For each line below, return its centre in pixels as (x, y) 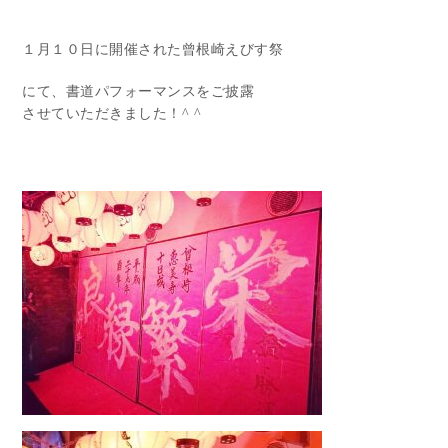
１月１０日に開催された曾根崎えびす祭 (153, 49)
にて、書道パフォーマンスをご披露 (138, 91)
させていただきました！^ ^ (112, 113)
